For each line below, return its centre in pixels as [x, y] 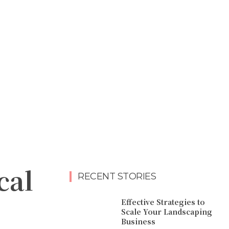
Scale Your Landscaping [167, 211]
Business [139, 221]
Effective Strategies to [163, 202]
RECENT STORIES [117, 176]
